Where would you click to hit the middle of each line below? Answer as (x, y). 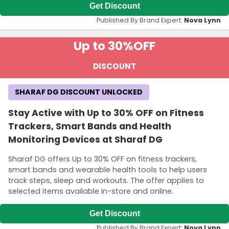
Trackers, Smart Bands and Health (90, 127)
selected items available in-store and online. (91, 191)
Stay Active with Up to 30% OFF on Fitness (106, 113)
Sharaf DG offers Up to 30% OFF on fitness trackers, (102, 159)
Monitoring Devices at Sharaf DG (85, 140)
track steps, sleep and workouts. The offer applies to (106, 180)
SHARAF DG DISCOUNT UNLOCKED (79, 92)
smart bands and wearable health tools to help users (108, 169)
